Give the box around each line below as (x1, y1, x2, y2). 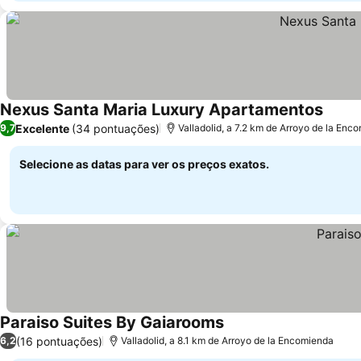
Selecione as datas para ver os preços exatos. (19, 157, 269, 171)
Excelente (15, 121, 69, 135)
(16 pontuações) (16, 334, 102, 348)
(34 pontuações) (72, 121, 160, 135)
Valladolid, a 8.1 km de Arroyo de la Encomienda (121, 334, 334, 346)
